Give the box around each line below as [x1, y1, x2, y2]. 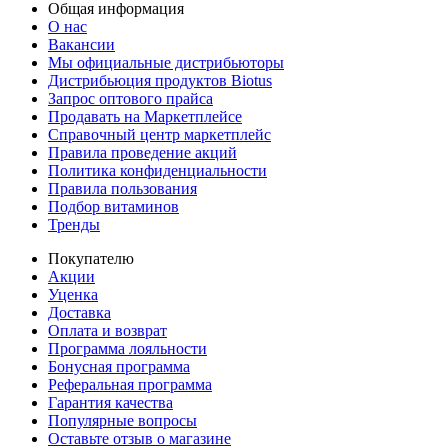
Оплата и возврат [48, 321, 167, 339]
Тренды [48, 215, 100, 233]
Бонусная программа [48, 357, 190, 375]
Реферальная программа [48, 375, 212, 393]
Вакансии [48, 35, 115, 53]
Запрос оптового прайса [48, 89, 213, 107]
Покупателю [48, 249, 134, 267]
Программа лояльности [48, 339, 207, 357]
